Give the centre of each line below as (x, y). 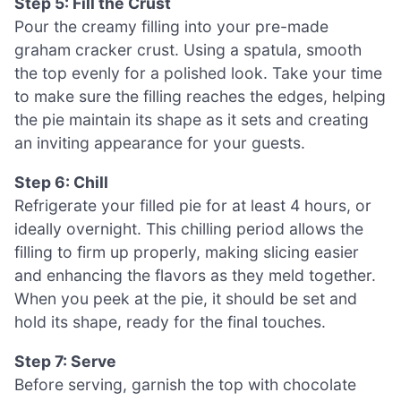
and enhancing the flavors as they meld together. (195, 275)
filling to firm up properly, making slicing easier (187, 252)
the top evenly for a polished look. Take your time (198, 73)
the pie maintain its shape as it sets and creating (192, 120)
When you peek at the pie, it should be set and (186, 298)
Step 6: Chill (61, 182)
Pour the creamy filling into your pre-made (171, 27)
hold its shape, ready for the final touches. (170, 321)
